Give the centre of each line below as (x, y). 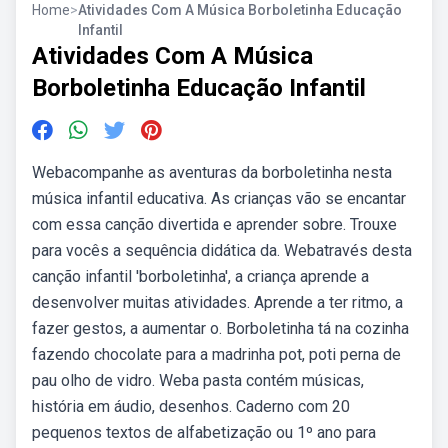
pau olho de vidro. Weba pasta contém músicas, (198, 380)
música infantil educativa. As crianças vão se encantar (219, 198)
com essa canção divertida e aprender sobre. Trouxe (214, 224)
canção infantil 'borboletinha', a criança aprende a (200, 276)
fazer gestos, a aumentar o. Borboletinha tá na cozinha (220, 328)
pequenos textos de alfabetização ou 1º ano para (204, 432)
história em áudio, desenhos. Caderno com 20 (191, 406)
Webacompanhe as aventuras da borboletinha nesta (212, 172)
